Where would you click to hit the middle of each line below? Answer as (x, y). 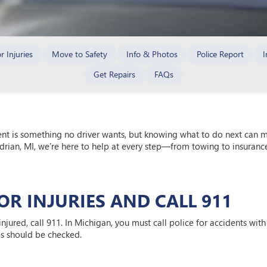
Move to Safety (79, 54)
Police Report (220, 54)
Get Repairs (114, 74)
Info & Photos (152, 54)
